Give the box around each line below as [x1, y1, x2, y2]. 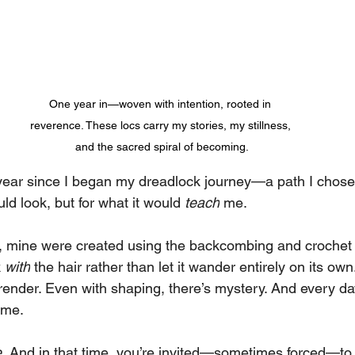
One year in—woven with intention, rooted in [49, 97, 274, 111]
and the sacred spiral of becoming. [74, 140, 249, 154]
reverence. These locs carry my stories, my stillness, [29, 119, 294, 132]
